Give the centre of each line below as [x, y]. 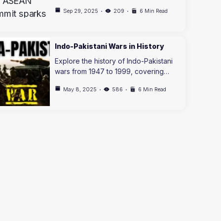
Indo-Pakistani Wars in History [110, 46]
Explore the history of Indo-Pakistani [114, 61]
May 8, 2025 [80, 89]
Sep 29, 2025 [81, 11]
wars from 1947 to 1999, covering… [112, 71]
